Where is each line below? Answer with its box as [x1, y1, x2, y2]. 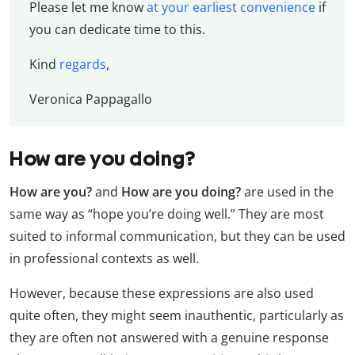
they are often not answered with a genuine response [10, 329, 329, 347]
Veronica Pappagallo [29, 90, 152, 108]
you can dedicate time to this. [29, 20, 205, 38]
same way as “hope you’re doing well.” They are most [10, 205, 324, 223]
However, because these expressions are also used [10, 284, 314, 303]
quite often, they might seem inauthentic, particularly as [10, 307, 344, 325]
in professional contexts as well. [10, 250, 199, 268]
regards [59, 55, 106, 73]
